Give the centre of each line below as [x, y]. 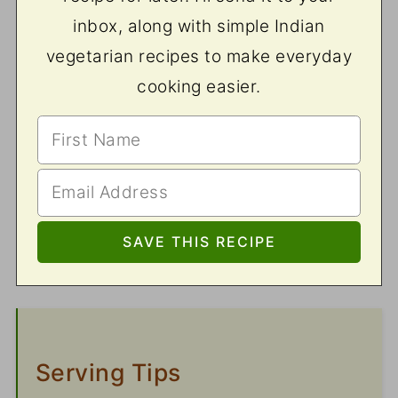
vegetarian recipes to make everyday [199, 57]
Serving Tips [108, 373]
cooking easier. [199, 87]
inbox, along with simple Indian [199, 27]
